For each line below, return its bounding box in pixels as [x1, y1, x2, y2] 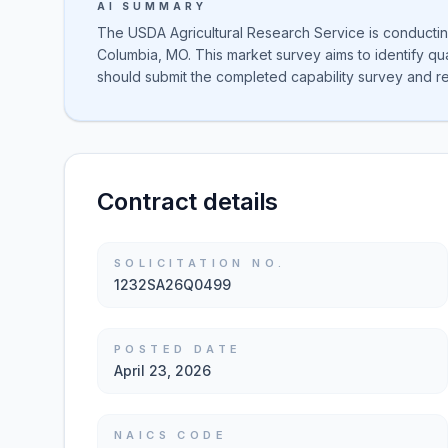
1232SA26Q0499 [114, 276, 231, 293]
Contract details [97, 187, 279, 216]
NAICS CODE [114, 428, 227, 442]
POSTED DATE [114, 342, 242, 356]
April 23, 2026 [114, 362, 211, 379]
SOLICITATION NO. [114, 256, 286, 270]
